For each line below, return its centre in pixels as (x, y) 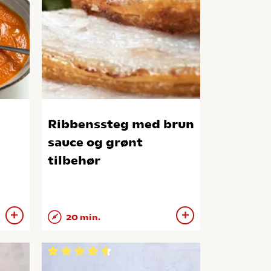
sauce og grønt (95, 142)
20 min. (82, 218)
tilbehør (74, 160)
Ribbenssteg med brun (121, 124)
